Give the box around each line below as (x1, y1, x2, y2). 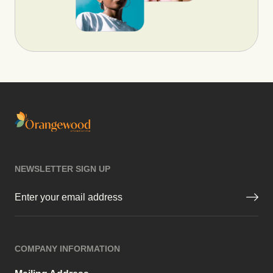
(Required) (41, 184, 93, 197)
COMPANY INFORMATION (15, 244, 120, 254)
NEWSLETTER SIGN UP (15, 164, 110, 174)
